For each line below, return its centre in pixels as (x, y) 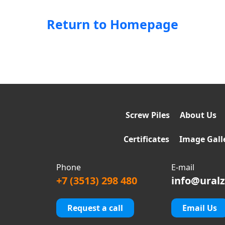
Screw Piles (148, 115)
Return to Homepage (113, 24)
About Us (198, 115)
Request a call (95, 208)
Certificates (146, 139)
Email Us (199, 208)
